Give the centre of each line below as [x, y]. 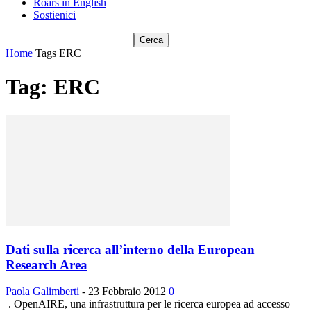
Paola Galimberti [42, 292]
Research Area [47, 264]
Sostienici [54, 15]
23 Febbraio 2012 [127, 292]
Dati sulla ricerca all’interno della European [130, 249]
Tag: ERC [53, 87]
